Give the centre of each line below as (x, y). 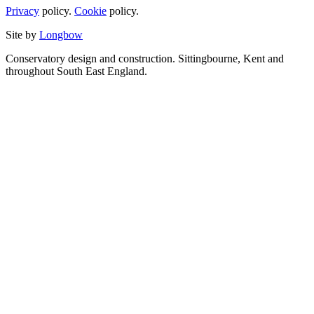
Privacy (22, 11)
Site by (22, 34)
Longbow (61, 34)
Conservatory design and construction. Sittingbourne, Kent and (145, 58)
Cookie (90, 11)
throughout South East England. (76, 71)
